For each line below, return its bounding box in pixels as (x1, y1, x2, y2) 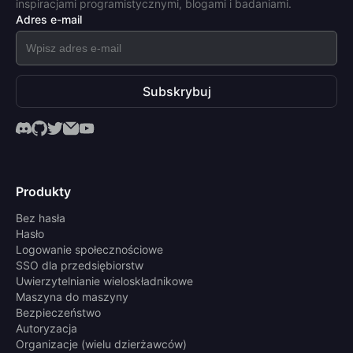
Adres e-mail (16, 13, 82, 27)
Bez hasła (16, 211, 65, 225)
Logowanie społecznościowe (16, 243, 163, 257)
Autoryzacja (16, 321, 77, 336)
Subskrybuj (142, 84, 211, 100)
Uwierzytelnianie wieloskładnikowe (16, 274, 193, 288)
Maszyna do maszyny (16, 290, 128, 304)
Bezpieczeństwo (16, 306, 101, 320)
